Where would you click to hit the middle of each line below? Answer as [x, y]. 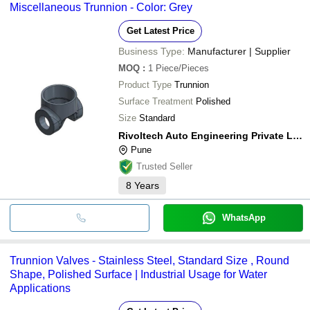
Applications [40, 288]
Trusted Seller [164, 166]
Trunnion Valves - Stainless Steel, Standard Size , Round [149, 260]
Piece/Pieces [182, 68]
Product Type [145, 84]
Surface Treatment [156, 101]
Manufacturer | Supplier [239, 51]
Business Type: [152, 51]
